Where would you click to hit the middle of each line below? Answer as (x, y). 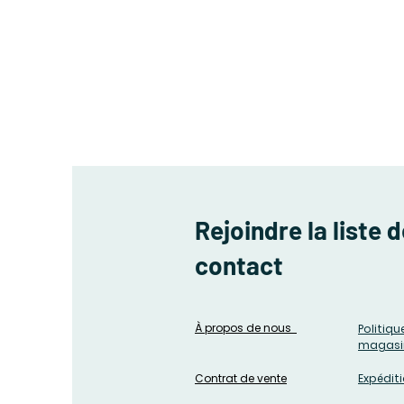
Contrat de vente (241, 379)
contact (239, 266)
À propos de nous (246, 328)
